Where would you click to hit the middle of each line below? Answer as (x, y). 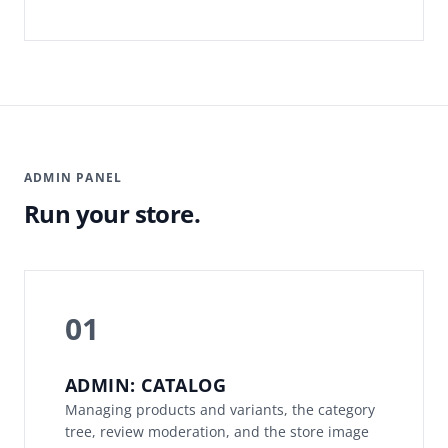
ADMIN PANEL (73, 178)
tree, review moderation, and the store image (217, 432)
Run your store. (112, 214)
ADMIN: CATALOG (146, 385)
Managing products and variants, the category (220, 410)
